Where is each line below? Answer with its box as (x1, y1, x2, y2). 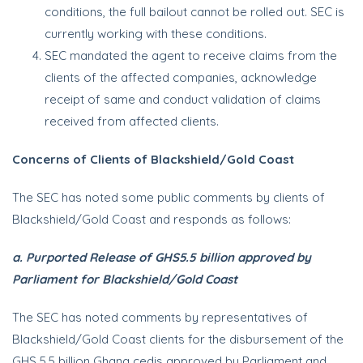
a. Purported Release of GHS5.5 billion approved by (12, 250, 311, 265)
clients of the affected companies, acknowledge (45, 70, 317, 85)
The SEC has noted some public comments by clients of (12, 190, 325, 205)
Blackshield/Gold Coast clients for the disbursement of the (12, 331, 344, 347)
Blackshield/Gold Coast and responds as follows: (12, 211, 291, 227)
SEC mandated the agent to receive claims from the (45, 48, 337, 63)
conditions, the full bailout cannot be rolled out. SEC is (45, 4, 344, 19)
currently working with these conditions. (45, 26, 267, 41)
